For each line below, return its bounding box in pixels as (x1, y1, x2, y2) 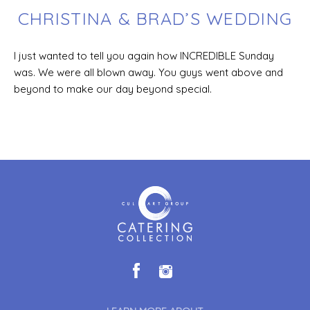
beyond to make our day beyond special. (14, 82, 212, 95)
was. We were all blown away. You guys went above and (14, 66, 283, 79)
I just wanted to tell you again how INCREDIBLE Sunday (14, 49, 274, 62)
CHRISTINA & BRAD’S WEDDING (17, 8, 293, 29)
